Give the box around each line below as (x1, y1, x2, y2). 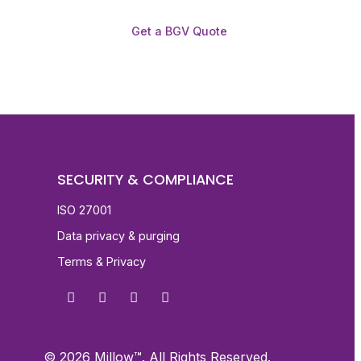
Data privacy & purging (57, 228, 180, 243)
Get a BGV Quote (131, 23, 228, 38)
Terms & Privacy (57, 254, 146, 268)
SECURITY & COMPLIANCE (57, 169, 234, 189)
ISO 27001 (57, 202, 111, 217)
